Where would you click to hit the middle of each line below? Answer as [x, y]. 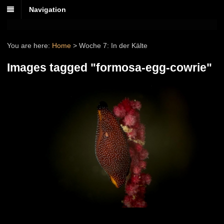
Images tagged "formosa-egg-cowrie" [109, 68]
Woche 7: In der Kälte [113, 46]
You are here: [28, 46]
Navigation [47, 10]
